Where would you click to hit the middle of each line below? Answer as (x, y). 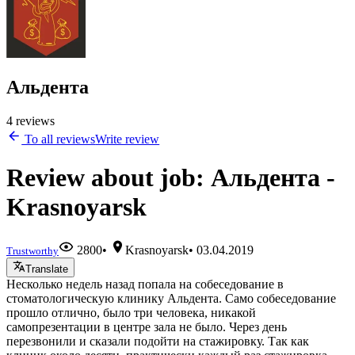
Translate (47, 269)
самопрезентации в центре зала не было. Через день (147, 326)
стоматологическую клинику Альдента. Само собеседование (171, 298)
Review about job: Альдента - (171, 178)
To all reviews (59, 139)
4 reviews (31, 120)
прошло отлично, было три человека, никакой (131, 312)
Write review (128, 139)
